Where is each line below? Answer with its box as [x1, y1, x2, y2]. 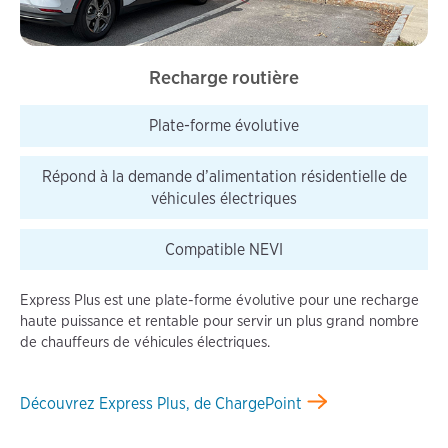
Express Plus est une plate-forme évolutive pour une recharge [19, 291, 419, 310]
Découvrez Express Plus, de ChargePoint [19, 394, 302, 414]
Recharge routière [149, 66, 299, 90]
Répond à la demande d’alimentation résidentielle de [41, 166, 407, 186]
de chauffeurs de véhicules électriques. [19, 333, 270, 352]
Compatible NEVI [165, 239, 283, 259]
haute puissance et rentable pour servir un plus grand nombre [19, 312, 419, 331]
